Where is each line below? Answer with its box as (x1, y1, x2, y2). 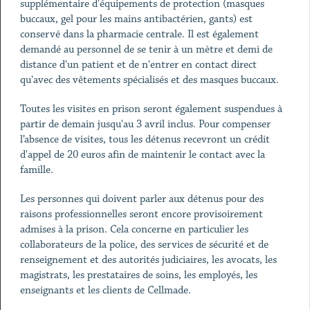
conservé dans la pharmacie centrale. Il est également (19, 28, 259, 41)
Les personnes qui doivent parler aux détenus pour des (19, 192, 264, 206)
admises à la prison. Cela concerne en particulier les (19, 223, 248, 236)
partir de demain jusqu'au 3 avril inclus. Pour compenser (19, 118, 271, 131)
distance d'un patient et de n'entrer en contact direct (19, 58, 257, 71)
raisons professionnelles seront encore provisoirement (19, 208, 263, 221)
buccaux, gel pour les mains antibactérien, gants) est (19, 12, 253, 26)
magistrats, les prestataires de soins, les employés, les (19, 268, 257, 282)
